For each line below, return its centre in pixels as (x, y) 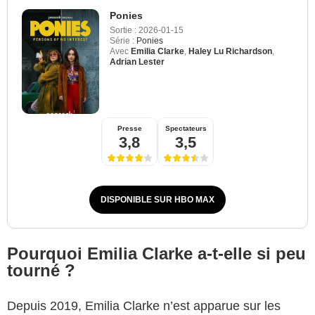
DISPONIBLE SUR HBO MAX (157, 199)
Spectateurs (186, 128)
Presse (129, 128)
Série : (122, 40)
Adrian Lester (137, 62)
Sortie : (123, 30)
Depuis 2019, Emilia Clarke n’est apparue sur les (144, 306)
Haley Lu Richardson (230, 51)
